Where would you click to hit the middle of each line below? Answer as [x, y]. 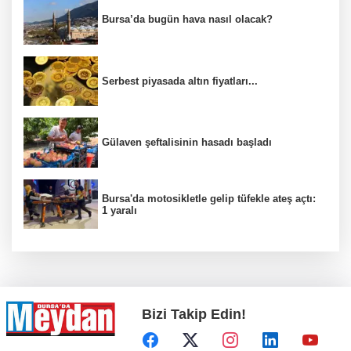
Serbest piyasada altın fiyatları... [180, 81]
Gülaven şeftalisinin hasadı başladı [187, 143]
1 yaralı [119, 210]
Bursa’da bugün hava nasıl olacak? [187, 20]
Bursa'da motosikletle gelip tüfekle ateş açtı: [209, 198]
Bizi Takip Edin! [194, 314]
